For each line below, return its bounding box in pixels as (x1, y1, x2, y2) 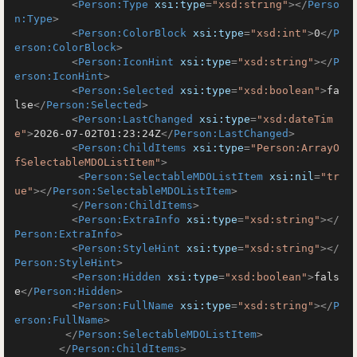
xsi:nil (269, 171, 314, 182)
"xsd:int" (250, 27, 308, 39)
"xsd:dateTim (257, 113, 333, 125)
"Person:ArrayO (250, 142, 339, 154)
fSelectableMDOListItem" (14, 156, 161, 168)
